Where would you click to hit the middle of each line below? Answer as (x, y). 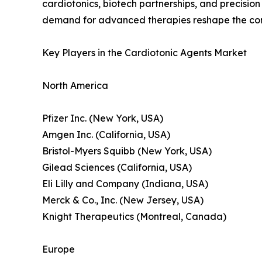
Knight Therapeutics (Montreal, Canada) (134, 217)
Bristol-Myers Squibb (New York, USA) (127, 151)
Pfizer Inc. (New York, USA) (103, 118)
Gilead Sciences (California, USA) (117, 168)
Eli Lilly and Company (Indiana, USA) (125, 184)
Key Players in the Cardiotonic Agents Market (144, 53)
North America (75, 86)
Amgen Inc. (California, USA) (106, 135)
